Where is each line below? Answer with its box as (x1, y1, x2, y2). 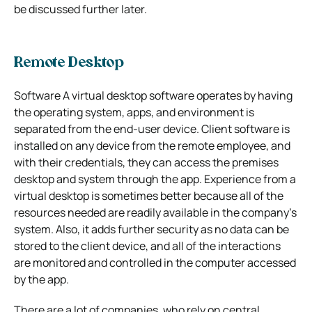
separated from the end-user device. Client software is (14, 120, 290, 136)
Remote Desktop (14, 56, 124, 70)
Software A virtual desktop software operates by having (14, 87, 292, 103)
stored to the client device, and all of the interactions (14, 237, 281, 253)
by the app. (14, 271, 69, 287)
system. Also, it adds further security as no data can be (14, 221, 289, 237)
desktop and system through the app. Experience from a (14, 171, 296, 187)
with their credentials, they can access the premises (14, 154, 279, 170)
